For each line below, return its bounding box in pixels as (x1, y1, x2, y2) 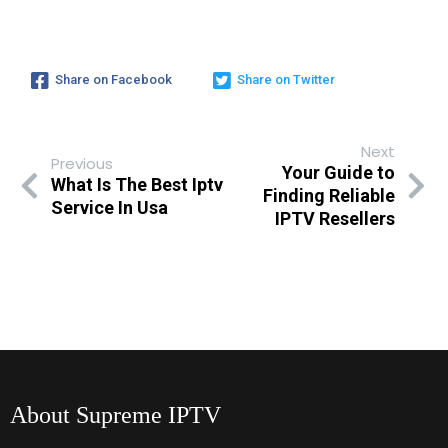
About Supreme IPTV (10, 402, 221, 428)
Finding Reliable (263, 185, 395, 206)
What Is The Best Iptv (51, 173, 223, 195)
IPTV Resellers (275, 208, 395, 229)
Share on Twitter (237, 71, 335, 87)
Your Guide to (282, 162, 395, 183)
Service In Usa (51, 196, 168, 218)
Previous (51, 152, 113, 174)
